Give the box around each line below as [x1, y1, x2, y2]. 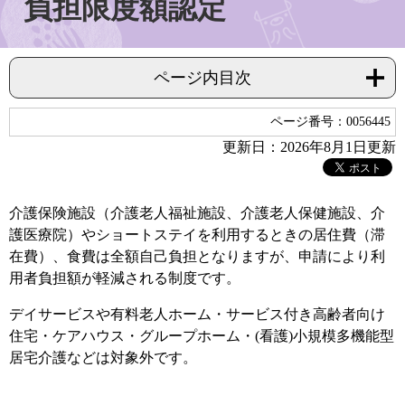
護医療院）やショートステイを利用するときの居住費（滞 [9, 227, 385, 243]
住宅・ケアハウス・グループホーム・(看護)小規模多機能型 [9, 328, 394, 344]
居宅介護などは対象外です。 [9, 350, 197, 366]
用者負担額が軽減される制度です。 [9, 270, 240, 287]
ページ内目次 [154, 69, 251, 88]
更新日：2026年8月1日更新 [222, 139, 396, 155]
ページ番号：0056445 [270, 115, 391, 129]
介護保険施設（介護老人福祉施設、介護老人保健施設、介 [9, 205, 385, 221]
